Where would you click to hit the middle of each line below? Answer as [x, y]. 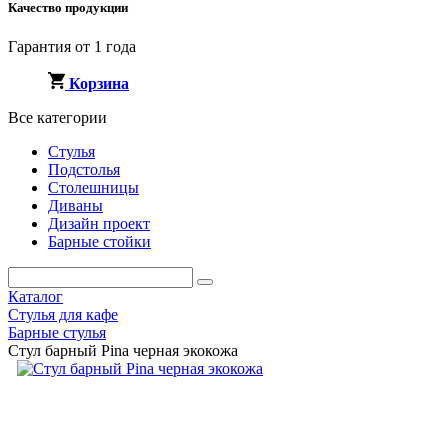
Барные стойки [99, 242]
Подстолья [84, 170]
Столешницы [93, 188]
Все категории [57, 118]
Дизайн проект [99, 224]
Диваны [75, 206]
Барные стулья [57, 333]
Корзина [99, 84]
